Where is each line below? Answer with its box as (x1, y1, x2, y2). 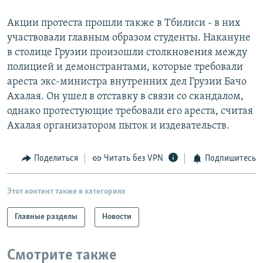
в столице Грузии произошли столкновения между (7, 47, 247, 59)
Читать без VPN (104, 154, 163, 164)
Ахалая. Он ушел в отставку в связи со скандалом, (7, 91, 244, 103)
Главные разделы (15, 212, 77, 221)
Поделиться (33, 154, 78, 164)
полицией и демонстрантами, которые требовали (7, 62, 243, 73)
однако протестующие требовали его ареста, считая (7, 106, 253, 117)
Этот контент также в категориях (7, 187, 126, 196)
